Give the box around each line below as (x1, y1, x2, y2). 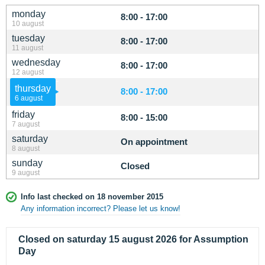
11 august (12, 44, 43, 51)
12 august (12, 68, 44, 76)
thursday (15, 83, 51, 93)
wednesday (12, 57, 60, 67)
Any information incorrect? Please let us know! (21, 204, 180, 213)
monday (12, 9, 46, 19)
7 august (12, 120, 40, 128)
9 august (12, 169, 40, 176)
